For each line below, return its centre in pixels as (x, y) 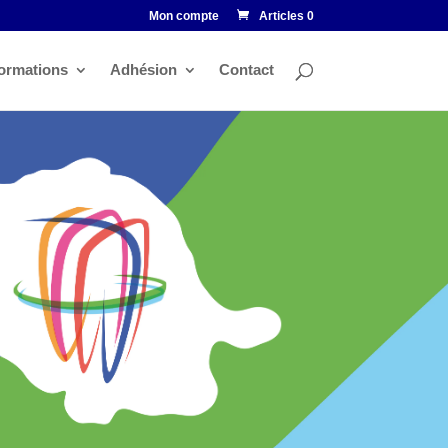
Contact (246, 69)
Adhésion (143, 69)
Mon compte (183, 16)
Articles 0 (286, 16)
